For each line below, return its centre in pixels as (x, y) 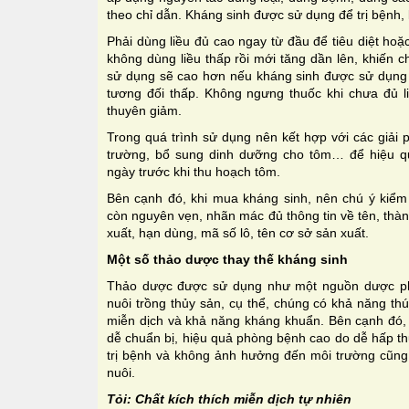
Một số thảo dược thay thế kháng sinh (227, 259)
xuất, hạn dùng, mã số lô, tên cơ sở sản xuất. (238, 232)
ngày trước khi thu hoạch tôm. (194, 171)
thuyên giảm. (144, 110)
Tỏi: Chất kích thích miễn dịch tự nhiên (229, 399)
